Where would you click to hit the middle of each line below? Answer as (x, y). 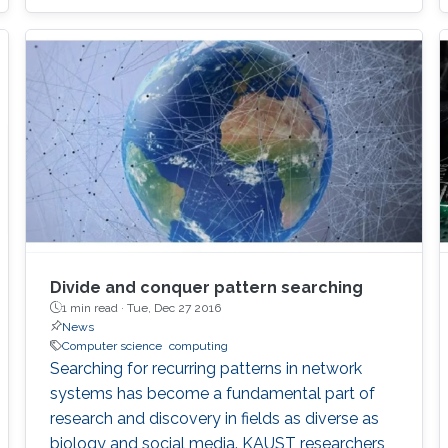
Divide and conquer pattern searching (206, 287)
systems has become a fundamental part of (212, 393)
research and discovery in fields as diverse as (214, 418)
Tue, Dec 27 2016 (173, 307)
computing (198, 345)
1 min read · (94, 307)
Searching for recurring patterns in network (205, 368)
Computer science (111, 345)
